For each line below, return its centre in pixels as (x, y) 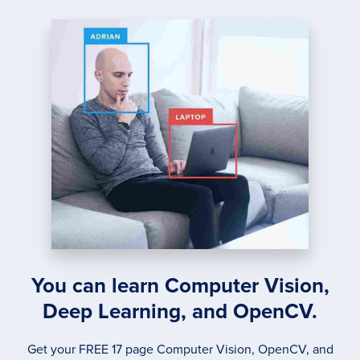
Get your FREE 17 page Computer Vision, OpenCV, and (180, 350)
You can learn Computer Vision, (180, 286)
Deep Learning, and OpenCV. (180, 312)
